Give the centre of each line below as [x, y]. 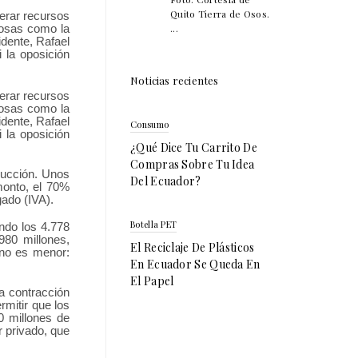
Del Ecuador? [166, 181]
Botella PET [154, 224]
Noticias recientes [175, 80]
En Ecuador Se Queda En [195, 264]
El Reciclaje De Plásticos [193, 247]
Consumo [150, 124]
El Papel [152, 280]
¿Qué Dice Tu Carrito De [194, 147]
